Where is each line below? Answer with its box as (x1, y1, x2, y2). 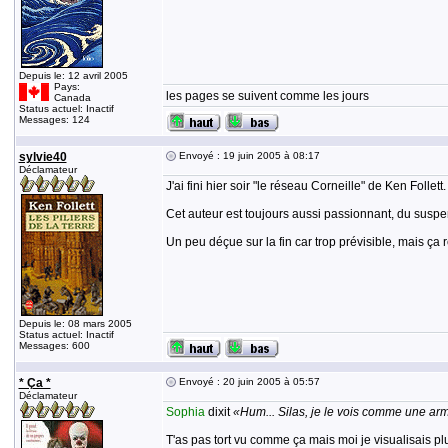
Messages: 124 (18, 114, 90, 125)
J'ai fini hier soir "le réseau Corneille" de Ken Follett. (165, 179, 446, 193)
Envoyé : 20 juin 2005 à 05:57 (175, 376, 320, 387)
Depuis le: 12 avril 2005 (18, 70, 128, 81)
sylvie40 (18, 150, 67, 164)
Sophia (165, 405, 205, 419)
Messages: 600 (18, 340, 90, 351)
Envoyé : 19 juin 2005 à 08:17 (175, 150, 320, 161)
